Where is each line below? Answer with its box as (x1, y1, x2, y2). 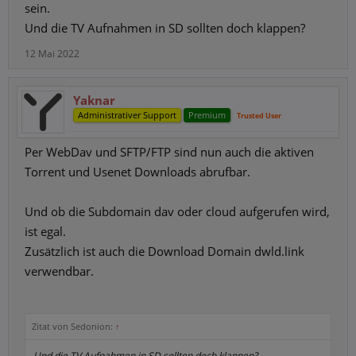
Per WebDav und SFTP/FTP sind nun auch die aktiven (25, 144, 314, 160)
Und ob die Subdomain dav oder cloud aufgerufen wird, (25, 203, 330, 219)
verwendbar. (25, 263, 94, 279)
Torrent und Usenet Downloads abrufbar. (25, 164, 250, 180)
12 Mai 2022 (25, 47, 79, 60)
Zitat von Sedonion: (32, 320, 115, 332)
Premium (188, 109, 226, 121)
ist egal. (25, 223, 66, 239)
